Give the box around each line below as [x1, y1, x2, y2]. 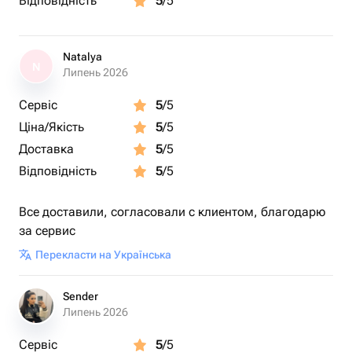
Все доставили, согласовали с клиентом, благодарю [19, 204, 325, 219]
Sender [63, 290, 98, 302]
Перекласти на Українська [35, 248, 171, 261]
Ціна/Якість [19, 119, 84, 134]
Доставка [19, 141, 74, 156]
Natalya [63, 50, 102, 63]
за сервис [19, 223, 75, 238]
